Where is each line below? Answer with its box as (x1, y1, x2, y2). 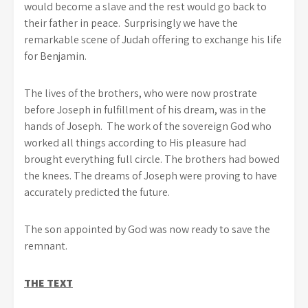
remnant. (24, 239, 67, 253)
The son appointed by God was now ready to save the (24, 222, 270, 236)
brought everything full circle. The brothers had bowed (24, 152, 280, 166)
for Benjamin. (24, 49, 87, 63)
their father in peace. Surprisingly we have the (24, 16, 238, 30)
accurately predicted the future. (24, 185, 170, 199)
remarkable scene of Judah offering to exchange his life (24, 32, 282, 47)
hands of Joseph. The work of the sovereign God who (24, 119, 272, 133)
